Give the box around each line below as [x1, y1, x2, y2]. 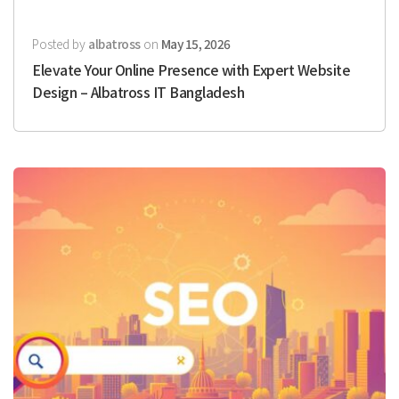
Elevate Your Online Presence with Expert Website [32, 59, 350, 80]
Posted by [32, 34, 88, 53]
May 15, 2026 [160, 34, 231, 53]
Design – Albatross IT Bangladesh [32, 81, 244, 102]
